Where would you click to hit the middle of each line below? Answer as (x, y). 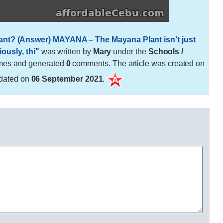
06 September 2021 (67, 79)
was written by (66, 51)
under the (130, 51)
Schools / (166, 51)
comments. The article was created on (138, 63)
